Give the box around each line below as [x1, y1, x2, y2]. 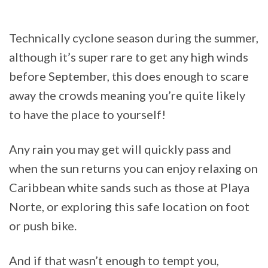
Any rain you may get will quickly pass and [9, 141, 232, 156]
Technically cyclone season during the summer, [9, 30, 258, 45]
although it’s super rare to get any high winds [9, 49, 248, 64]
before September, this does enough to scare [9, 68, 249, 83]
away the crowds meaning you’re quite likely [9, 87, 245, 102]
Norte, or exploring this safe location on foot [9, 199, 249, 214]
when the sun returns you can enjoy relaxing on [9, 160, 258, 175]
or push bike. [9, 218, 77, 233]
